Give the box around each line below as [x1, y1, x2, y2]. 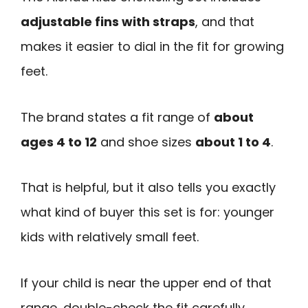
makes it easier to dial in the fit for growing [21, 37, 284, 55]
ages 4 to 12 [21, 133, 97, 151]
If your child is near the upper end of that [21, 274, 272, 291]
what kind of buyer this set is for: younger [21, 203, 274, 221]
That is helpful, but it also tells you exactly [21, 179, 276, 197]
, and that [195, 12, 254, 30]
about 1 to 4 [195, 133, 271, 151]
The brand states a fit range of [21, 108, 214, 126]
